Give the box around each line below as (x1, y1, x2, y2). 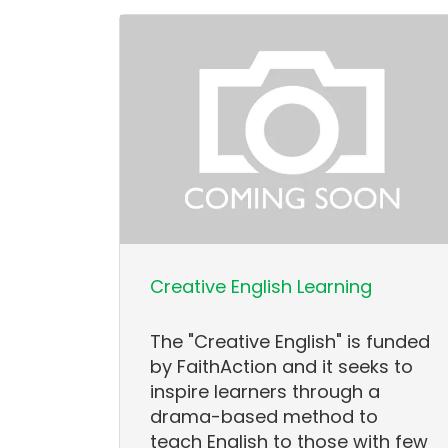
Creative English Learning (150, 274, 373, 300)
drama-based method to (150, 404, 379, 430)
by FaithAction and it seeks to (150, 354, 414, 380)
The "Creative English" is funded (150, 329, 431, 355)
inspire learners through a (150, 379, 381, 405)
